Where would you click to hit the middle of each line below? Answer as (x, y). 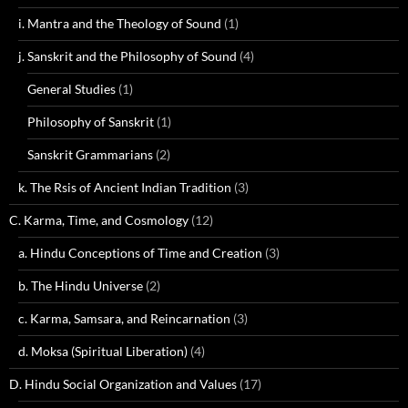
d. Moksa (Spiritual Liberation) (103, 351)
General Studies (71, 89)
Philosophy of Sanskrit (91, 122)
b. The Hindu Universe (81, 286)
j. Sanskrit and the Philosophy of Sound (127, 56)
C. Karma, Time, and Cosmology (99, 220)
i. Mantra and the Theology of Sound (120, 23)
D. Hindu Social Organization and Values (123, 384)
